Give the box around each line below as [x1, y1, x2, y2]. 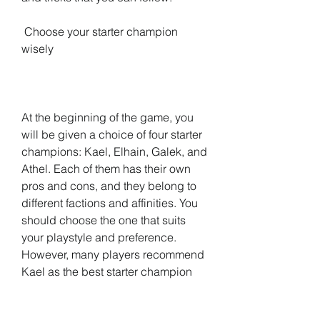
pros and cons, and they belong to [21, 179, 196, 193]
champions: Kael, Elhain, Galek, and [21, 144, 207, 159]
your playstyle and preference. [21, 230, 176, 244]
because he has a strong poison [21, 281, 186, 296]
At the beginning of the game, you [21, 110, 194, 124]
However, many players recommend [21, 247, 204, 261]
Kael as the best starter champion [21, 264, 192, 279]
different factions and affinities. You [21, 196, 198, 210]
